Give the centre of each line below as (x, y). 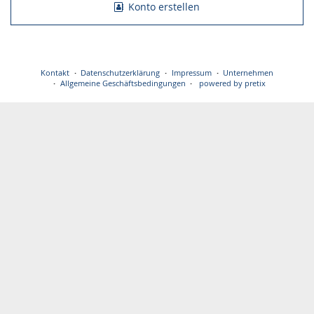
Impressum (191, 73)
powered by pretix (232, 83)
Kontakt (55, 73)
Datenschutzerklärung (121, 73)
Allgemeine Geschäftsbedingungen (123, 83)
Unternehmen (248, 73)
